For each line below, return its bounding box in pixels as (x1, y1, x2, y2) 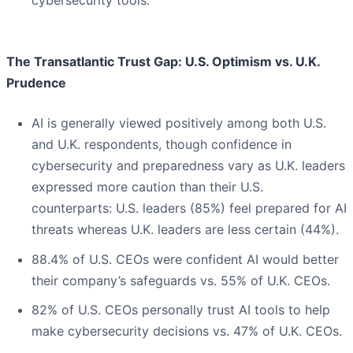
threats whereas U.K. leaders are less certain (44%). (32, 221, 339, 238)
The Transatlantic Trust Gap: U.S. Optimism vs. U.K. (6, 54, 320, 70)
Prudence (6, 75, 66, 91)
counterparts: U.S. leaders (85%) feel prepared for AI (32, 200, 347, 217)
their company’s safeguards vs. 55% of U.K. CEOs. (32, 272, 330, 288)
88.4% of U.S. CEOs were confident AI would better (32, 251, 339, 267)
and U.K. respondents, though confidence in (32, 136, 292, 153)
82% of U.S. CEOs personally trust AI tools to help (32, 302, 330, 318)
